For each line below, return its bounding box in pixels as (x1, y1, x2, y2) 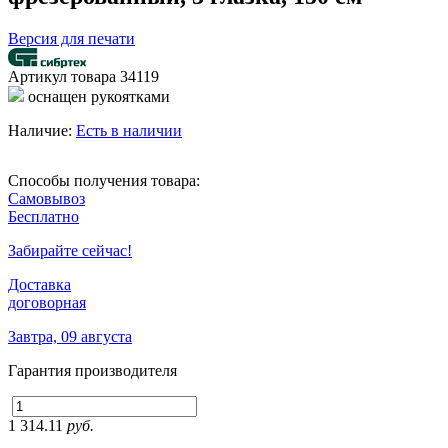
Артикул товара (8, 67, 120, 85)
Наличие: (8, 121, 76, 139)
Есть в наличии (76, 121, 182, 139)
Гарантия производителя (8, 361, 177, 379)
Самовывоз (8, 189, 85, 207)
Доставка (8, 275, 71, 293)
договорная (8, 293, 86, 311)
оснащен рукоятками (28, 87, 170, 105)
